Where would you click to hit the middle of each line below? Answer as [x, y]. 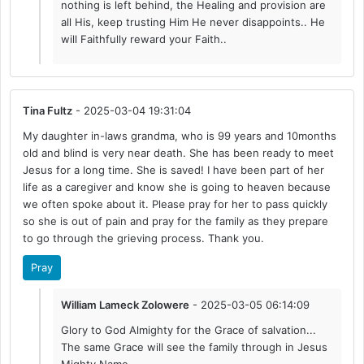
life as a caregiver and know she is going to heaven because [177, 187]
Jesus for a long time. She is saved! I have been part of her [174, 170]
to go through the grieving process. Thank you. [144, 238]
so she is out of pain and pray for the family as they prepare [176, 221]
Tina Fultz [48, 111]
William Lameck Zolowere [126, 305]
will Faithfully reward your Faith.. [144, 39]
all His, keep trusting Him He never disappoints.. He [193, 22]
